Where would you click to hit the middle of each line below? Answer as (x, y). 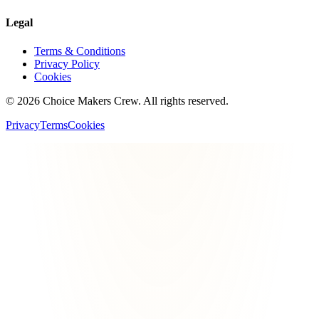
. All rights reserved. (183, 100)
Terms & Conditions (80, 51)
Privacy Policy (67, 63)
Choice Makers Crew (90, 100)
